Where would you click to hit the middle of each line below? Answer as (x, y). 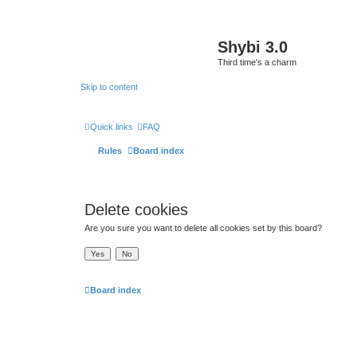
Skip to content (109, 86)
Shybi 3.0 (253, 47)
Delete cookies (136, 210)
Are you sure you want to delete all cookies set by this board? (203, 228)
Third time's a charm (257, 62)
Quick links (112, 127)
